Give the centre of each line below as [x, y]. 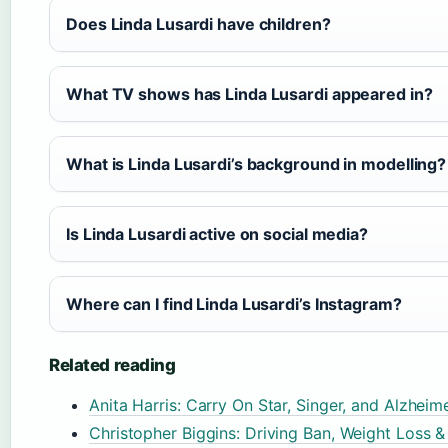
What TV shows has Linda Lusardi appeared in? [249, 93]
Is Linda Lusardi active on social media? [217, 233]
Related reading [112, 364]
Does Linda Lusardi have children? [198, 23]
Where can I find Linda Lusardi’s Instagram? [234, 303]
